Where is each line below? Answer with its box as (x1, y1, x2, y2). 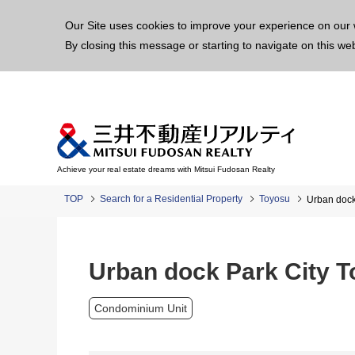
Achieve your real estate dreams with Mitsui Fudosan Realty (57, 165, 275, 174)
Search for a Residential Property (100, 193, 242, 204)
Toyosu (259, 193, 290, 204)
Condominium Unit (94, 302, 187, 315)
